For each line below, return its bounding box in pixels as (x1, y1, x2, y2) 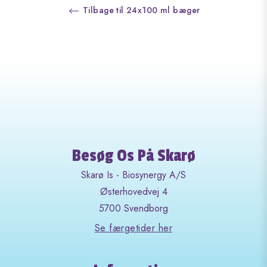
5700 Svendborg (99, 201, 168, 216)
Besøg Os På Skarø (72, 146, 195, 166)
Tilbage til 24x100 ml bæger (80, 4, 200, 16)
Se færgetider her (94, 221, 173, 235)
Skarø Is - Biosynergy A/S (81, 168, 186, 182)
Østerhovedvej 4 (100, 185, 167, 199)
